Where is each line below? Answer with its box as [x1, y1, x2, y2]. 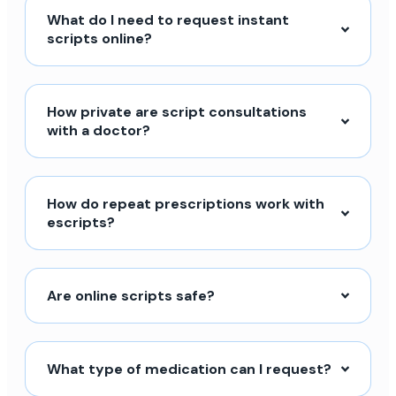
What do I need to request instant [47, 11, 289, 30]
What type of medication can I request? [47, 360, 331, 379]
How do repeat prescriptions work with [47, 194, 324, 214]
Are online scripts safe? [47, 286, 215, 306]
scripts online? [47, 29, 152, 49]
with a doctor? [47, 121, 150, 141]
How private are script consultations [47, 103, 307, 122]
